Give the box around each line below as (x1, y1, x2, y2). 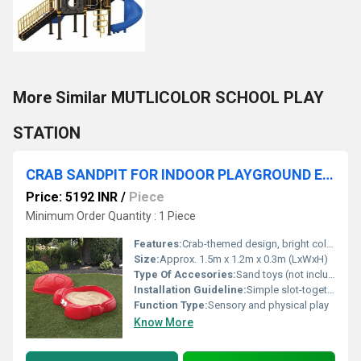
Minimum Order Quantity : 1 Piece (26, 210, 196, 222)
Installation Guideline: (134, 284, 247, 296)
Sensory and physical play (208, 299, 329, 311)
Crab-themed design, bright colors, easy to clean (182, 238, 326, 250)
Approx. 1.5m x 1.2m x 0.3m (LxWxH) (160, 253, 328, 265)
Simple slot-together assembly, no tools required (247, 284, 327, 296)
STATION (13, 123, 81, 143)
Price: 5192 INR (26, 189, 118, 205)
